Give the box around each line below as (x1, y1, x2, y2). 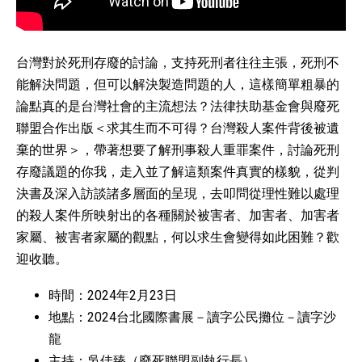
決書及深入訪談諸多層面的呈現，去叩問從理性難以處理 (16, 186, 339, 202)
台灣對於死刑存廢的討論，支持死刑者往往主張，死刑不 (16, 55, 339, 71)
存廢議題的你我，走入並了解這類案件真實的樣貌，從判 (16, 164, 339, 180)
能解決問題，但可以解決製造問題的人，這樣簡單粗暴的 (16, 77, 339, 93)
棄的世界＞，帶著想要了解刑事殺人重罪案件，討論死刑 (16, 142, 339, 158)
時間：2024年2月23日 (48, 288, 177, 304)
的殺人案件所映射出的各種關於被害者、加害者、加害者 (16, 208, 339, 224)
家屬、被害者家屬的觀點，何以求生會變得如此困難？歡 (16, 229, 339, 246)
